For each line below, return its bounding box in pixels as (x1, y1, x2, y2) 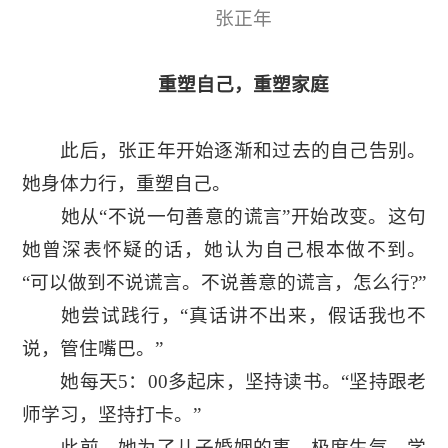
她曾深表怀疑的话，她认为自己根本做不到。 (21, 239, 427, 261)
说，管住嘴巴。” (21, 338, 163, 360)
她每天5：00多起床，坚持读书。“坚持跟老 (21, 371, 427, 393)
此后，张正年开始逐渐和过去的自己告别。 (21, 140, 427, 162)
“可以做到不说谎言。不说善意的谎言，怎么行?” (21, 272, 426, 294)
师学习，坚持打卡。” (21, 404, 201, 426)
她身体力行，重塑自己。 (21, 173, 231, 195)
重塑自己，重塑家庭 (119, 74, 329, 96)
